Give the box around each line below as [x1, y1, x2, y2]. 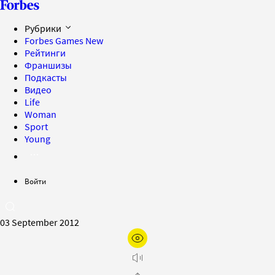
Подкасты [25, 71, 67, 83]
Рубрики [25, 22, 63, 34]
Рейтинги [25, 47, 66, 59]
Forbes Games [25, 34, 85, 47]
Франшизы [25, 59, 72, 71]
